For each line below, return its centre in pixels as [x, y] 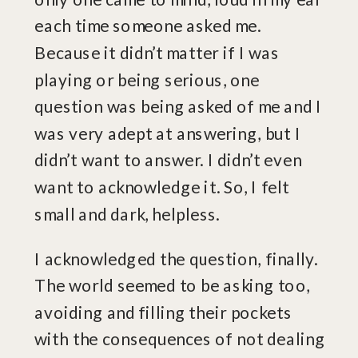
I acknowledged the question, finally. [176, 258]
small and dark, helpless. [127, 213]
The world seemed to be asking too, [172, 285]
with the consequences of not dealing [180, 339]
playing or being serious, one [147, 79]
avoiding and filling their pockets [163, 312]
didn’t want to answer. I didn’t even [168, 160]
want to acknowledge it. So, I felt [162, 187]
